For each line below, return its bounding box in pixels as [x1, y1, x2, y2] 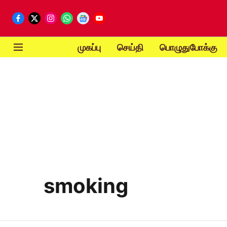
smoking [44, 173, 128, 198]
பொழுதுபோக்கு [159, 42, 217, 53]
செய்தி [117, 42, 143, 53]
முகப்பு [77, 42, 101, 53]
